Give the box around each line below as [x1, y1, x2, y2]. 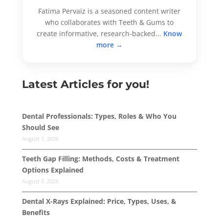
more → [96, 40, 123, 49]
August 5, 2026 [22, 177, 59, 185]
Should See [22, 122, 59, 132]
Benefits [22, 207, 50, 217]
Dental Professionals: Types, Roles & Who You [22, 111, 176, 121]
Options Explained [22, 165, 84, 175]
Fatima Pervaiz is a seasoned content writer [38, 6, 181, 16]
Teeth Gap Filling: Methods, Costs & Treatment [22, 153, 179, 163]
